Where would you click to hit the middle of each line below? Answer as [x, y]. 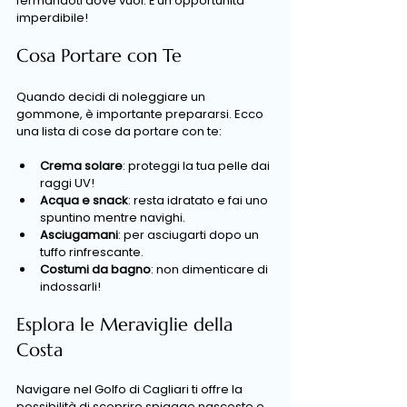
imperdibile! [52, 18]
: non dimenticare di [211, 269]
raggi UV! [67, 183]
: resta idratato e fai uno [199, 200]
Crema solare [81, 166]
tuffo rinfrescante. [92, 252]
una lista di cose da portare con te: [119, 131]
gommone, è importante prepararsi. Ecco [141, 114]
